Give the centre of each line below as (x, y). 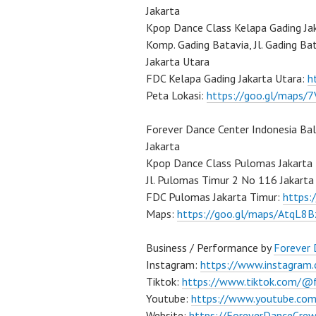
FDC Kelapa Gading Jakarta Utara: (227, 79)
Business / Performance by (210, 248)
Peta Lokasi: (176, 96)
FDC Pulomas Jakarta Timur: (214, 197)
